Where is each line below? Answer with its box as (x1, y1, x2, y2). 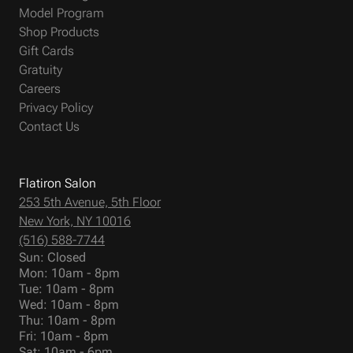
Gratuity (19, 61, 62, 77)
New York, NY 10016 (19, 213, 131, 229)
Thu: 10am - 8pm (19, 312, 116, 328)
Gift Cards (19, 43, 74, 58)
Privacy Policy (19, 99, 93, 115)
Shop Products (19, 24, 99, 39)
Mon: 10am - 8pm (19, 265, 120, 281)
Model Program (19, 5, 104, 20)
